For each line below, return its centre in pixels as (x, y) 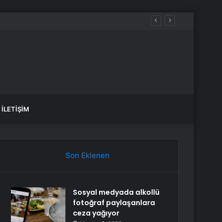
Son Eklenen (87, 155)
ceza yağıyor (96, 213)
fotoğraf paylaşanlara (114, 203)
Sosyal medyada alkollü (116, 192)
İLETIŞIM (15, 109)
